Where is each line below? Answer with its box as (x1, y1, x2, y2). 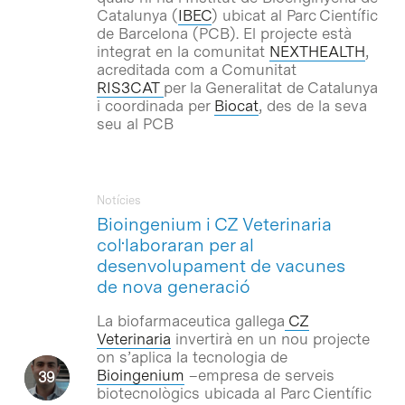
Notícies (96, 193, 141, 207)
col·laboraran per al (96, 233, 254, 256)
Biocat (213, 96, 259, 115)
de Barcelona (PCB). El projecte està (96, 24, 352, 42)
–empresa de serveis (184, 365, 334, 384)
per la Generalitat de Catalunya (163, 78, 378, 97)
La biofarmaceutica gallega (96, 311, 285, 330)
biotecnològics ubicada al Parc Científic (96, 383, 371, 402)
